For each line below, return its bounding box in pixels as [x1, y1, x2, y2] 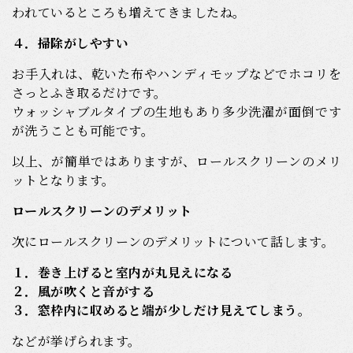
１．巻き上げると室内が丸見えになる [12, 263, 233, 282]
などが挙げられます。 [12, 332, 141, 351]
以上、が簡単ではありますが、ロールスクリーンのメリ [12, 152, 341, 171]
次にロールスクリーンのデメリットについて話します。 [12, 232, 334, 251]
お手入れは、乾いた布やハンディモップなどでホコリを [12, 65, 341, 84]
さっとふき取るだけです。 [12, 84, 167, 102]
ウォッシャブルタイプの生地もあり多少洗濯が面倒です [12, 102, 341, 121]
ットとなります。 [12, 171, 115, 190]
